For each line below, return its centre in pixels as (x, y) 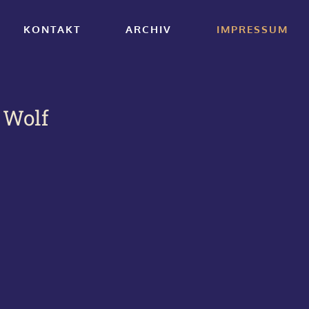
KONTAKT (52, 29)
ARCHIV (149, 29)
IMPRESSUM (252, 29)
